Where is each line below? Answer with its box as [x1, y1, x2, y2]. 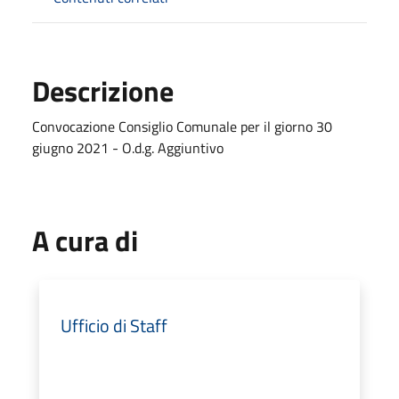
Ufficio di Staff [61, 311, 167, 339]
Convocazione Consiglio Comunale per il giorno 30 [32, 115, 332, 137]
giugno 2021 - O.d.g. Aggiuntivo [32, 136, 224, 159]
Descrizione [32, 69, 174, 112]
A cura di [32, 218, 138, 262]
